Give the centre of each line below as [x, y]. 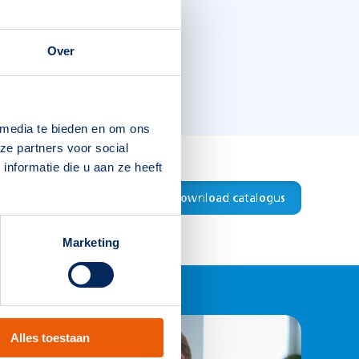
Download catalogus [228, 199]
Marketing [91, 243]
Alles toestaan [50, 338]
